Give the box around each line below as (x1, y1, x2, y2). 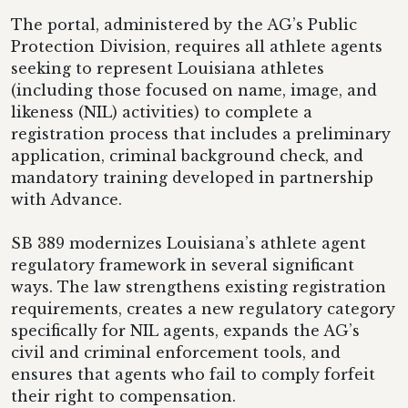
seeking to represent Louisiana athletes (11, 59, 324, 77)
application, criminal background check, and (11, 147, 363, 165)
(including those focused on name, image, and (11, 81, 377, 99)
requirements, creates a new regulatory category (11, 300, 395, 318)
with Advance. (11, 190, 127, 209)
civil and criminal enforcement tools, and (11, 343, 341, 362)
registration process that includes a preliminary (11, 125, 391, 143)
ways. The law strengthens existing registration (11, 278, 386, 296)
